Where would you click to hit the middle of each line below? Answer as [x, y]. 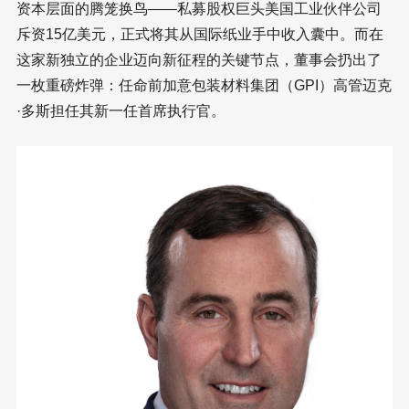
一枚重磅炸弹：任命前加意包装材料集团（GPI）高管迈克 [204, 86]
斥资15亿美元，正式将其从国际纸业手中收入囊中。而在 [200, 35]
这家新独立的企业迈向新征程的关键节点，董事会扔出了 [199, 60]
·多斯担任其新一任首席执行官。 [121, 111]
